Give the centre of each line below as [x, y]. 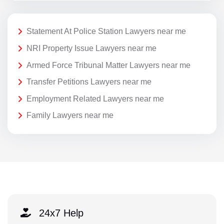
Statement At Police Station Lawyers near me [106, 31]
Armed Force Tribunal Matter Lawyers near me [108, 65]
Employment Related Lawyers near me [95, 98]
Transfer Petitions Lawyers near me [89, 82]
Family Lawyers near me [70, 115]
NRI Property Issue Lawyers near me [91, 48]
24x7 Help [61, 213]
